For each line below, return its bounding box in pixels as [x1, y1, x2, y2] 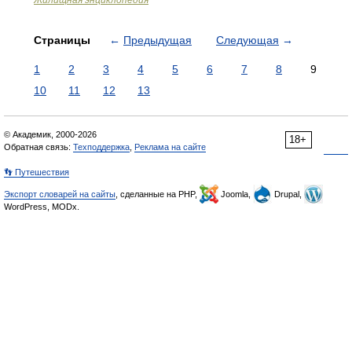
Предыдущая [123, 34, 192, 46]
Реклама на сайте [134, 142, 206, 152]
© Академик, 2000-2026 [4, 130, 97, 139]
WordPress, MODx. [4, 202, 79, 211]
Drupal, [272, 189, 304, 199]
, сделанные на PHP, [115, 189, 200, 199]
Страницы [34, 34, 93, 46]
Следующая [216, 34, 279, 46]
